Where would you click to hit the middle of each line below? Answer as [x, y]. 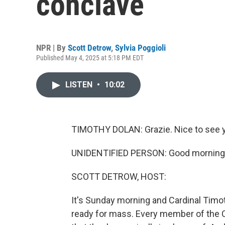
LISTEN [80, 85]
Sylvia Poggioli [140, 48]
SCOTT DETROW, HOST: [119, 177]
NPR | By [52, 48]
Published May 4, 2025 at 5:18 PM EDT [90, 58]
